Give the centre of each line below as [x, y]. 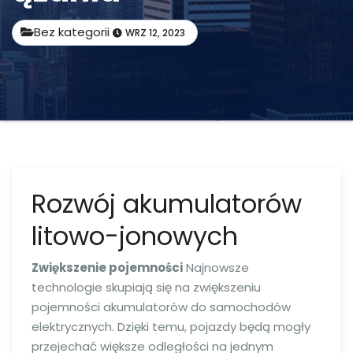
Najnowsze [216, 267]
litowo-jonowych [135, 236]
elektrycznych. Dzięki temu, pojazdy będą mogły [171, 326]
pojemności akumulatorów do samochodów [161, 307]
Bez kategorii [73, 32]
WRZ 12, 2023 [155, 33]
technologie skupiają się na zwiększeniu [146, 287]
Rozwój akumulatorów [167, 204]
